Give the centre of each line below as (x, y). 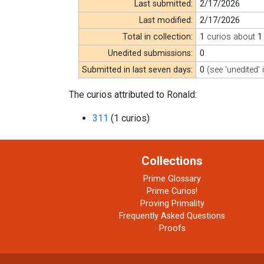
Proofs (172, 228)
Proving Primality (172, 203)
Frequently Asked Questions (172, 216)
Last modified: (166, 20)
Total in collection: (158, 37)
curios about (231, 37)
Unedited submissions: (151, 53)
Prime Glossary (172, 179)
